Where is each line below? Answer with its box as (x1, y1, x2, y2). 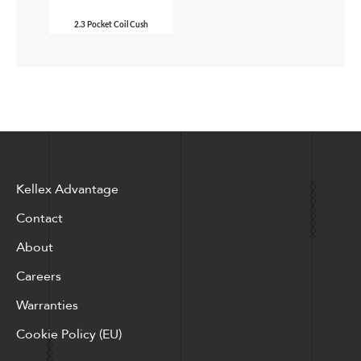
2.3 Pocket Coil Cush (73, 21, 148, 30)
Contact (16, 209, 63, 227)
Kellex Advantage (16, 180, 118, 198)
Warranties (16, 296, 78, 314)
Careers (16, 267, 61, 285)
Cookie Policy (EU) (16, 325, 122, 343)
